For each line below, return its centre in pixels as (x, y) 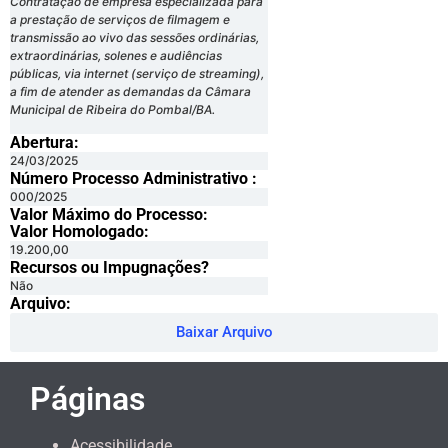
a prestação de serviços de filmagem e (120, 20)
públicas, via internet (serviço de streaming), (137, 74)
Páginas (87, 398)
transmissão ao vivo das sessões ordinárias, (134, 38)
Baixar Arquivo (224, 331)
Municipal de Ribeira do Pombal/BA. (112, 110)
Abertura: (44, 142)
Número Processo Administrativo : (133, 178)
